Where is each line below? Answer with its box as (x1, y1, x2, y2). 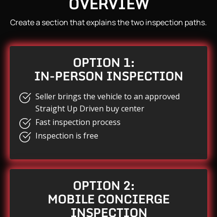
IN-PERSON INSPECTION (34, 66, 183, 85)
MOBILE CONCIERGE (47, 189, 170, 209)
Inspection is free (35, 130, 98, 141)
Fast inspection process (35, 116, 121, 127)
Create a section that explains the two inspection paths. (10, 16, 207, 28)
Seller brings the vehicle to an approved (35, 91, 180, 102)
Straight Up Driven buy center (35, 103, 144, 114)
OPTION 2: (73, 176, 144, 195)
